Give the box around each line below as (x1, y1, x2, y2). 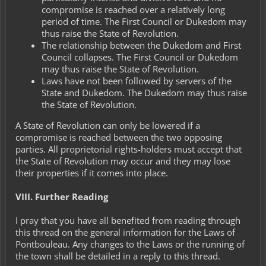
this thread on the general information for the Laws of (15, 226, 235, 238)
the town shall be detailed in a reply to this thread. (15, 249, 220, 262)
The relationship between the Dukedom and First (42, 39, 241, 51)
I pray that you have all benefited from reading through (15, 214, 240, 226)
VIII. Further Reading (15, 190, 108, 202)
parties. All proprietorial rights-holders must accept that (15, 142, 242, 155)
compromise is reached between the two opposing (15, 131, 222, 143)
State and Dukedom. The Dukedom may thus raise (42, 86, 247, 99)
